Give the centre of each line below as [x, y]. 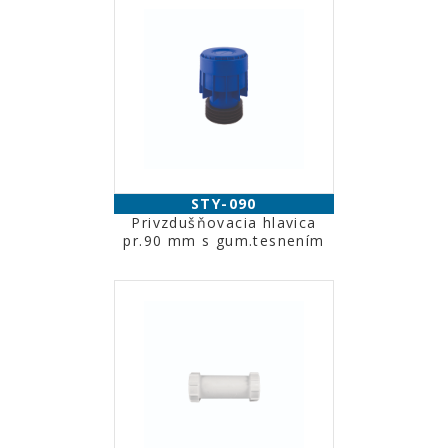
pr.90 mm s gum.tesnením [224, 240]
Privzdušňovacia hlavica [224, 222]
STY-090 [224, 203]
